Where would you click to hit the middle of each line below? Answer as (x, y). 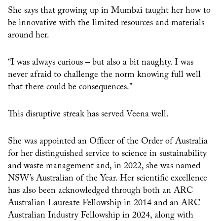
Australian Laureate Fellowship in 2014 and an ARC (104, 203)
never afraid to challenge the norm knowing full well (104, 75)
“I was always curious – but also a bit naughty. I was (101, 63)
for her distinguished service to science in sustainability (107, 154)
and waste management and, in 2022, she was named (104, 166)
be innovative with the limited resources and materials (106, 23)
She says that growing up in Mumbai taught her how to (109, 11)
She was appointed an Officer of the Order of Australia (108, 142)
